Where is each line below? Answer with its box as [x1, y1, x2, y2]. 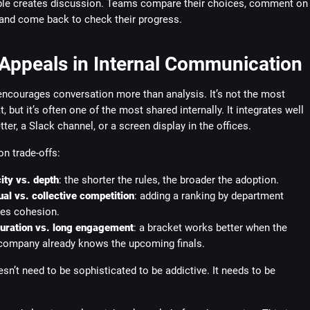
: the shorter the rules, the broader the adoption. [58, 174, 279, 186]
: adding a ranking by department [134, 190, 284, 202]
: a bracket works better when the [133, 221, 287, 234]
